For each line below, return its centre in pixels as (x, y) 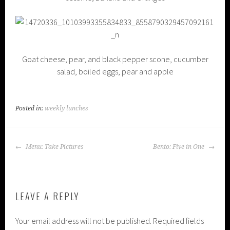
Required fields (179, 221)
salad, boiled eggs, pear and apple (115, 71)
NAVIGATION (47, 158)
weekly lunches (67, 108)
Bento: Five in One (179, 147)
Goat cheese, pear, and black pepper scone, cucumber (115, 59)
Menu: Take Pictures (54, 147)
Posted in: (30, 108)
